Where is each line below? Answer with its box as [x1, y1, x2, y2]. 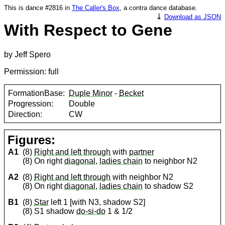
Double [69, 99, 95, 108]
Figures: [8, 133, 56, 147]
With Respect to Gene [4, 21, 172, 39]
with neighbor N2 [110, 173, 174, 182]
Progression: [8, 99, 54, 108]
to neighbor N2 [143, 157, 198, 166]
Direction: [8, 109, 43, 119]
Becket [119, 88, 144, 97]
